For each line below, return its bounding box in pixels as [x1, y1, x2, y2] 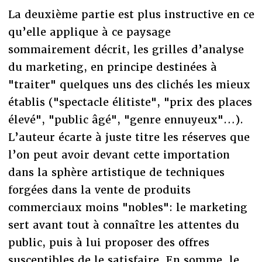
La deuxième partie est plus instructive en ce [8, 7, 254, 21]
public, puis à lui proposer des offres [8, 235, 209, 249]
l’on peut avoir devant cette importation [8, 147, 230, 161]
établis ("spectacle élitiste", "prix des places [8, 95, 252, 109]
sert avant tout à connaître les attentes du [8, 218, 239, 232]
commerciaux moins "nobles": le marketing [8, 200, 247, 214]
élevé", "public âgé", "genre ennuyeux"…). [8, 112, 243, 126]
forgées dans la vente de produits [8, 182, 191, 196]
